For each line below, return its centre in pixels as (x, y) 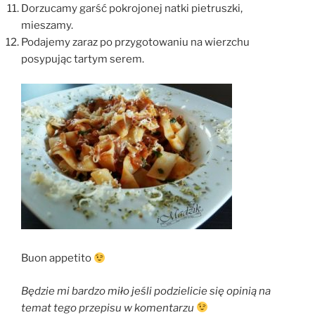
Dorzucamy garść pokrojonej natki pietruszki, (132, 9)
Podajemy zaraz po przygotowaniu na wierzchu (135, 43)
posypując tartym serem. (83, 59)
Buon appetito (57, 258)
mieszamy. (47, 26)
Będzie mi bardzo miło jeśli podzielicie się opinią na (146, 291)
